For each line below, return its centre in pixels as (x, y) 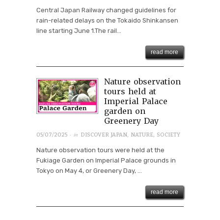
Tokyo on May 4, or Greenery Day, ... (89, 171)
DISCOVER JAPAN (104, 135)
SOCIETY (168, 135)
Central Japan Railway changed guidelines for (106, 10)
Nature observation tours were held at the (100, 150)
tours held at (130, 91)
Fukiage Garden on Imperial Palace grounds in (106, 161)
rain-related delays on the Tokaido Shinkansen (107, 20)
